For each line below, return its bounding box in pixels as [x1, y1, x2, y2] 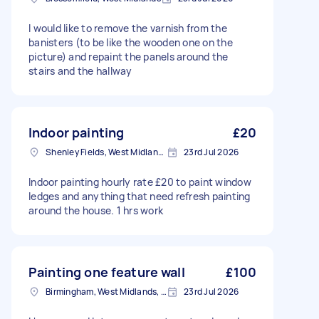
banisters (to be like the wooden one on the [28, 36, 233, 49]
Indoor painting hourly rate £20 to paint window [28, 175, 251, 189]
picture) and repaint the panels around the [28, 50, 229, 63]
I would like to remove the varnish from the [28, 21, 227, 35]
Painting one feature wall [28, 263, 185, 281]
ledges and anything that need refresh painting [28, 189, 251, 203]
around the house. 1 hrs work [28, 204, 163, 217]
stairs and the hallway [28, 64, 132, 78]
